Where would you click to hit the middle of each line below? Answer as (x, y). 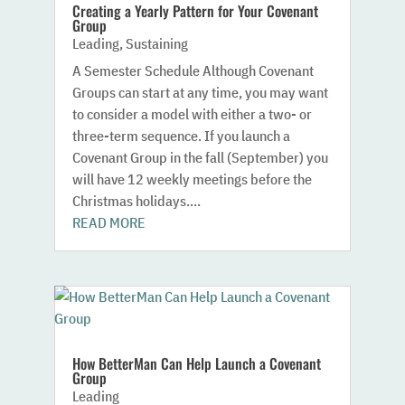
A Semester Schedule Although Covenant (193, 71)
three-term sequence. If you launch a (181, 136)
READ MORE (108, 223)
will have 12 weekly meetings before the (192, 179)
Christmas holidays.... (136, 201)
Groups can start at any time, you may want (200, 93)
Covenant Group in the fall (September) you (200, 158)
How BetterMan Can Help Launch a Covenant (196, 364)
